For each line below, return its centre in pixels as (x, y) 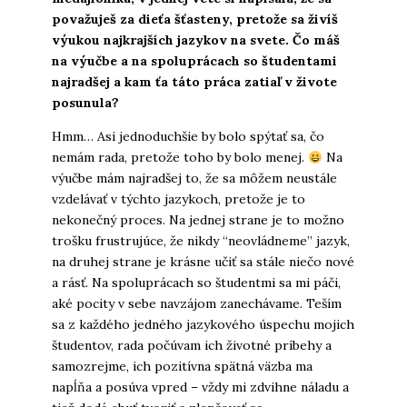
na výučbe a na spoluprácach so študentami (194, 61)
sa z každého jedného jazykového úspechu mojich (203, 325)
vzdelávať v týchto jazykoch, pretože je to (178, 199)
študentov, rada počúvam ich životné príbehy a (191, 346)
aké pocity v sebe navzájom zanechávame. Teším (196, 304)
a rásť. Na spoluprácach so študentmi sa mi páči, (196, 283)
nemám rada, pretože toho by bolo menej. (179, 158)
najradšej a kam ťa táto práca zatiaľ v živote (194, 82)
